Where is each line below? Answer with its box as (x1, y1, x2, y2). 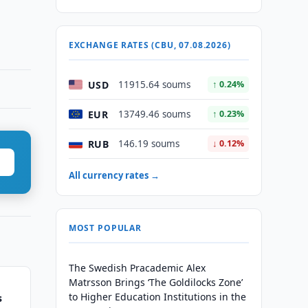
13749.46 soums (118, 108, 190, 120)
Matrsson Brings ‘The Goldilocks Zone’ (68, 276, 243, 289)
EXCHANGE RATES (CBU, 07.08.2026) (68, 39, 231, 51)
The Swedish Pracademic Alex (68, 261, 206, 274)
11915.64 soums (118, 78, 190, 91)
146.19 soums (118, 137, 179, 150)
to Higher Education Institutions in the (68, 290, 246, 303)
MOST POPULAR (68, 222, 142, 234)
